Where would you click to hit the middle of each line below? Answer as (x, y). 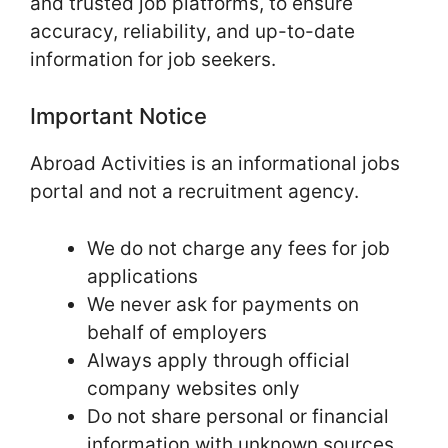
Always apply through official (218, 360)
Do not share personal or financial (238, 416)
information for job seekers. (153, 59)
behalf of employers (177, 332)
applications (142, 276)
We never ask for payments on (223, 304)
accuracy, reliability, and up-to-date (192, 31)
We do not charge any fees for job (238, 248)
